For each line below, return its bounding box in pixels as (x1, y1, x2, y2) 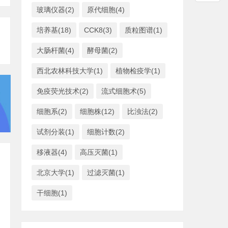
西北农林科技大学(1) (37, 67, 103, 75)
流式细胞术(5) (101, 87, 146, 95)
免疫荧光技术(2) (37, 87, 89, 95)
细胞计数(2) (87, 128, 125, 136)
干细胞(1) (37, 189, 67, 197)
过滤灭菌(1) (87, 168, 125, 177)
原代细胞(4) (87, 6, 125, 14)
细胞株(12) (80, 107, 115, 116)
